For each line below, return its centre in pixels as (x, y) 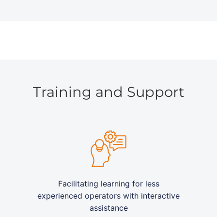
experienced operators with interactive (108, 196)
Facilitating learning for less (108, 184)
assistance (108, 208)
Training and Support (108, 92)
